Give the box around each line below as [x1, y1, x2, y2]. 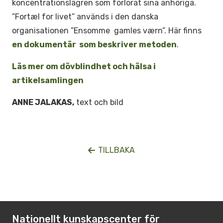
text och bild [74, 98, 123, 107]
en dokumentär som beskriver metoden [12, 40, 177, 49]
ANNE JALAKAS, [12, 98, 74, 107]
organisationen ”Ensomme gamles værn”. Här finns [12, 26, 202, 35]
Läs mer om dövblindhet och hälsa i [12, 62, 156, 71]
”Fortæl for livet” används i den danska [12, 12, 158, 21]
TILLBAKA [98, 145, 135, 155]
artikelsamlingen [12, 76, 84, 85]
